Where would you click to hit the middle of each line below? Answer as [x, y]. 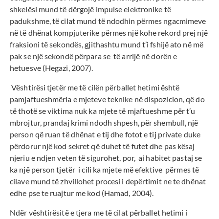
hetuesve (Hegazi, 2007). [52, 68]
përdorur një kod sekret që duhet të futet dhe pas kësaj [102, 146]
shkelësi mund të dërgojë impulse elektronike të [90, 9]
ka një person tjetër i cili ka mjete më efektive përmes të [105, 170]
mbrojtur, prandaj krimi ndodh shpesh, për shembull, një [104, 123]
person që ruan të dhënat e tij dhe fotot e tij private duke [105, 134]
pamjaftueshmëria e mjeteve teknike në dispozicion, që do [107, 99]
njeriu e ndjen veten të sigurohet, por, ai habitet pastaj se [106, 158]
